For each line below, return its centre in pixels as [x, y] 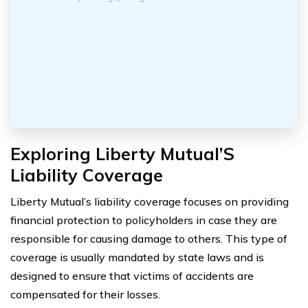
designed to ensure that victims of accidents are [132, 275]
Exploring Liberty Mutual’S [122, 153]
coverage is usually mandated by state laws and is [137, 257]
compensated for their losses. [85, 294]
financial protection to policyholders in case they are [144, 220]
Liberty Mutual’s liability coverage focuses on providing [150, 201]
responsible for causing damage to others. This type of [149, 238]
